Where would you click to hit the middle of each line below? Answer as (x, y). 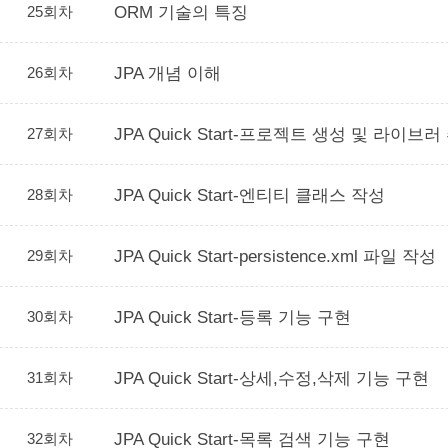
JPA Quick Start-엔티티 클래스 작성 (249, 195)
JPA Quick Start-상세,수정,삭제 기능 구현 (271, 378)
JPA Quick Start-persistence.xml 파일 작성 (275, 256)
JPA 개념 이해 (167, 73)
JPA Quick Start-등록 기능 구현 (232, 317)
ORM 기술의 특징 (181, 12)
